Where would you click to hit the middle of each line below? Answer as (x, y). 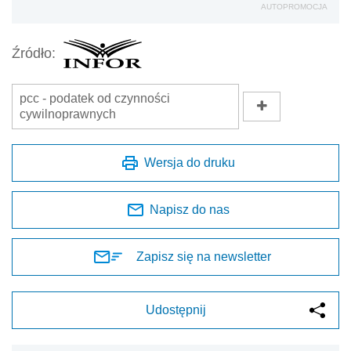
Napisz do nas (190, 209)
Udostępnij (175, 309)
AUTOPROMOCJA (294, 6)
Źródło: (34, 54)
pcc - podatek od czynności (95, 98)
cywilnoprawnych (68, 114)
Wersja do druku (190, 162)
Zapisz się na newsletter (204, 256)
